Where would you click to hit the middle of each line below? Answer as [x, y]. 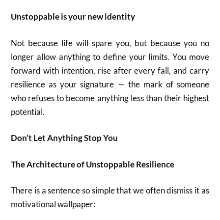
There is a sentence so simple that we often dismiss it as [110, 190]
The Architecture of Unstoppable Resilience [93, 164]
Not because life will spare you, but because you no [110, 43]
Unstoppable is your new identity [73, 16]
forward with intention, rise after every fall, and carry [110, 70]
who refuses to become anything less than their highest [110, 98]
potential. [28, 111]
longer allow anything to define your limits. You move [110, 56]
